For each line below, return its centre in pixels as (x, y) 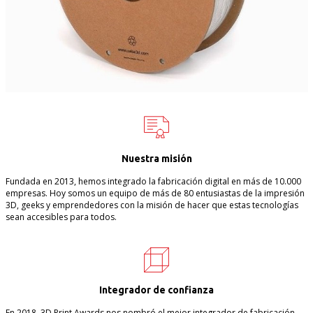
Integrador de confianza (156, 290)
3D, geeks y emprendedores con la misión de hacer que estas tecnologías (152, 205)
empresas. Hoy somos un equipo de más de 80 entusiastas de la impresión (155, 193)
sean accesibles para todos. (61, 217)
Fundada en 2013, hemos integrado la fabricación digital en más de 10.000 (153, 181)
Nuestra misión (156, 158)
